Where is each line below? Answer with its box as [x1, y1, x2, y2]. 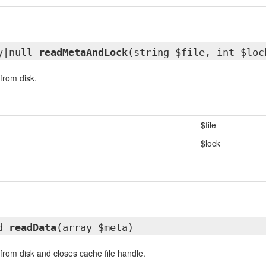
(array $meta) [56, 221, 134, 233]
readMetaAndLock [38, 46, 128, 58]
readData [8, 221, 56, 233]
